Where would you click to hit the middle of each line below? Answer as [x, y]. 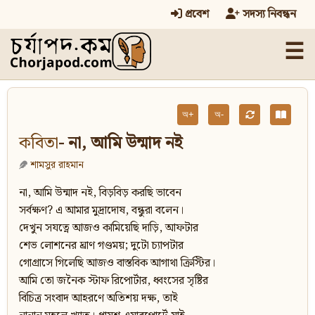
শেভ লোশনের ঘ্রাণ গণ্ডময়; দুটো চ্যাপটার [101, 246]
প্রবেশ [195, 14]
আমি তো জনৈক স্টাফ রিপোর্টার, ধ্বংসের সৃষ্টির [114, 281]
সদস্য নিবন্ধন [268, 14]
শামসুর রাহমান [57, 165]
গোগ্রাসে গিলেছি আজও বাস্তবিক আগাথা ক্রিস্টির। [117, 264]
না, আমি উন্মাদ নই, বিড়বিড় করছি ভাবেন [100, 193]
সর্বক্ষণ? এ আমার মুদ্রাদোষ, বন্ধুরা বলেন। [101, 211]
